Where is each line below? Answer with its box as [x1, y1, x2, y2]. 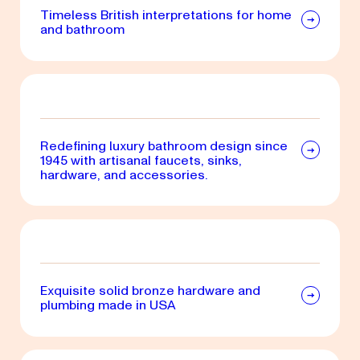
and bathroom [39, 20, 125, 39]
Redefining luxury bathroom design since [39, 136, 288, 155]
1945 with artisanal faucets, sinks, [39, 150, 242, 170]
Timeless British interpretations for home [39, 6, 292, 25]
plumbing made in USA [39, 296, 176, 315]
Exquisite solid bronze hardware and [39, 281, 260, 301]
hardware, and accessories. [39, 165, 208, 184]
